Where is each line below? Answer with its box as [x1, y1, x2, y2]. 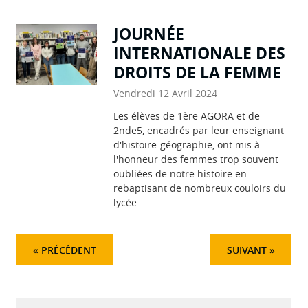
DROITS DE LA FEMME [113, 60, 282, 83]
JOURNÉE [113, 22, 185, 45]
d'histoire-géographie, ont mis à [113, 137, 261, 151]
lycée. [113, 195, 140, 209]
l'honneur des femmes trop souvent [113, 152, 279, 166]
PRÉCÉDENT [41, 243, 96, 256]
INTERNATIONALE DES [113, 41, 286, 64]
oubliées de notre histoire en [113, 166, 247, 180]
